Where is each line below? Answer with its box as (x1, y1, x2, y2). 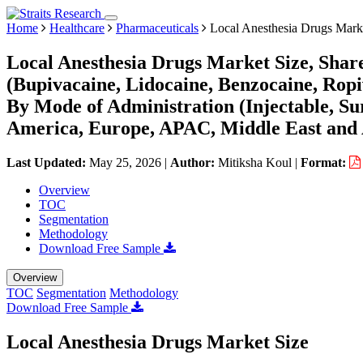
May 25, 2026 (89, 155, 161, 169)
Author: (170, 155, 218, 169)
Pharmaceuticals (116, 21, 199, 35)
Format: (301, 155, 349, 169)
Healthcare (49, 21, 105, 35)
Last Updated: (6, 155, 89, 169)
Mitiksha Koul (218, 155, 292, 169)
